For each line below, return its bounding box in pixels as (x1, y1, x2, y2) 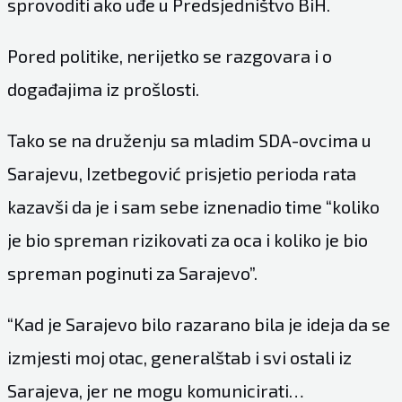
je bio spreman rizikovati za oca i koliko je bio (6, 228, 368, 250)
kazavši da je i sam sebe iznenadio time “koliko (6, 195, 380, 217)
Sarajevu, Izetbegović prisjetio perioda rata (6, 162, 356, 184)
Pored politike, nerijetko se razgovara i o (6, 44, 332, 66)
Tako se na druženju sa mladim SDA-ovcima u (6, 128, 371, 151)
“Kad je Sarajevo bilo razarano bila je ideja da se (6, 312, 390, 335)
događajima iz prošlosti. (6, 77, 199, 100)
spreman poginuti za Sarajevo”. (6, 261, 258, 284)
